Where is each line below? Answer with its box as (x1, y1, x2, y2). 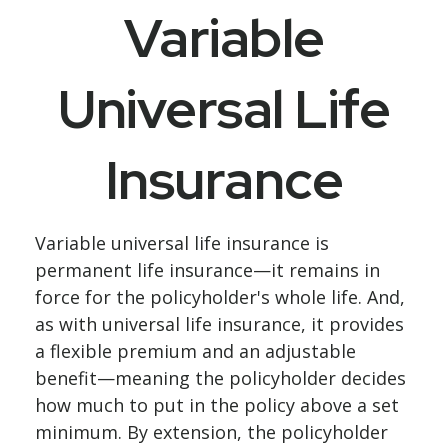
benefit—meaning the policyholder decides (35, 366, 406, 390)
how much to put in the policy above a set (35, 393, 399, 417)
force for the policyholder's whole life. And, (35, 285, 405, 309)
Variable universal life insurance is (35, 231, 329, 255)
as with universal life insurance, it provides (35, 312, 404, 336)
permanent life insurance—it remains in (35, 258, 380, 282)
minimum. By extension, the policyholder (35, 420, 388, 444)
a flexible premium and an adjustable (35, 339, 356, 363)
